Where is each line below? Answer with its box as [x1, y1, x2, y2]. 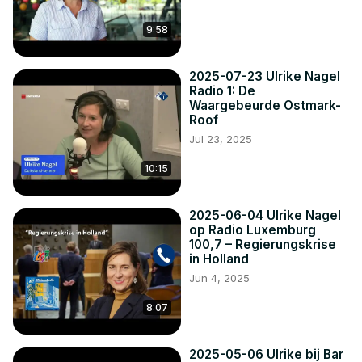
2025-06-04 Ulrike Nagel [189, 208, 341, 224]
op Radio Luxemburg [189, 222, 316, 238]
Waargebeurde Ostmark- [189, 98, 341, 114]
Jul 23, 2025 [189, 133, 252, 146]
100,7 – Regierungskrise [189, 237, 336, 253]
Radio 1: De [189, 83, 255, 99]
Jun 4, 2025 [189, 271, 250, 285]
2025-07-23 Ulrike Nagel [189, 69, 340, 85]
